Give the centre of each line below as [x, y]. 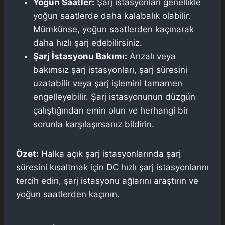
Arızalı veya [151, 56]
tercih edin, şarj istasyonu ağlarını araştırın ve [107, 181]
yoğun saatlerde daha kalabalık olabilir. [112, 15]
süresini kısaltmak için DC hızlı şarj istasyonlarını [113, 167]
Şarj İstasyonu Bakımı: [80, 56]
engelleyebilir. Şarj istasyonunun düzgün [114, 97]
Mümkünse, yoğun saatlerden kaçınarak [114, 29]
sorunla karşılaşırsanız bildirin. [94, 124]
